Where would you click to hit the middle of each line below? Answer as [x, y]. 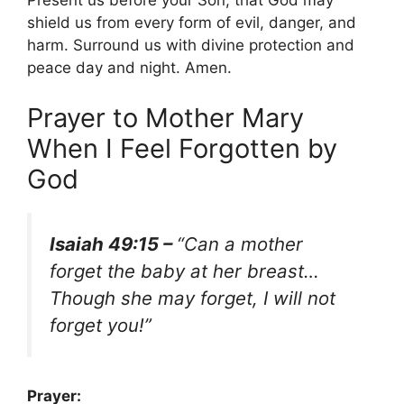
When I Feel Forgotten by [182, 148]
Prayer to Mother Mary [165, 117]
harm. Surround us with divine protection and [191, 46]
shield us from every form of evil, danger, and [192, 23]
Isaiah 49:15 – [113, 243]
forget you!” [101, 325]
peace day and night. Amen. [129, 68]
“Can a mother [240, 243]
